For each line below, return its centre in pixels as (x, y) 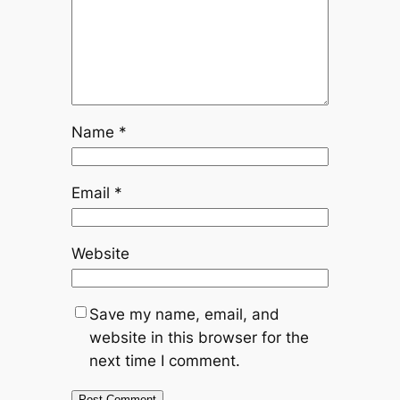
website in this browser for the (199, 337)
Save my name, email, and (184, 314)
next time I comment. (164, 360)
